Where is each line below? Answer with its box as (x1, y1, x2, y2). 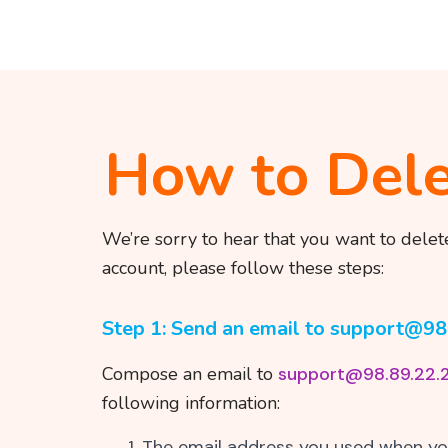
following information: (102, 391, 280, 415)
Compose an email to (102, 362, 278, 386)
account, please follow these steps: (102, 256, 384, 280)
